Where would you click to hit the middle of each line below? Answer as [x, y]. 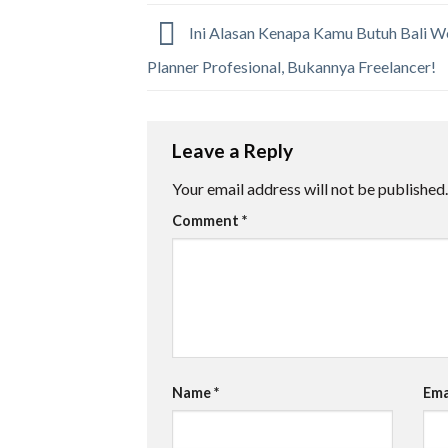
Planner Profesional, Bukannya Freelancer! [291, 66]
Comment [207, 220]
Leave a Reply [234, 151]
